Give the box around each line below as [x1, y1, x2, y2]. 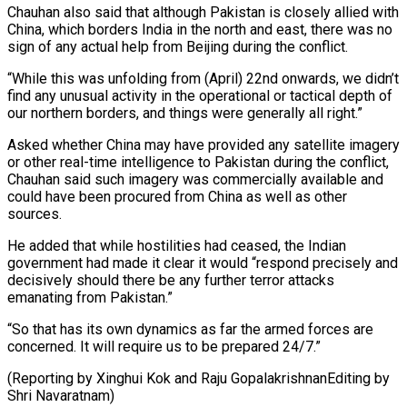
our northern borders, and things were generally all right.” [7, 104, 362, 122]
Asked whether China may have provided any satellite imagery [7, 135, 400, 154]
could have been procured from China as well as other [7, 187, 347, 205]
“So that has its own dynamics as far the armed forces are [7, 320, 373, 338]
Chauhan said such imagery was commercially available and [7, 170, 383, 188]
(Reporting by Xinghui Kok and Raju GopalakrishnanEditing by [7, 369, 390, 387]
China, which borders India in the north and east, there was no [7, 20, 392, 38]
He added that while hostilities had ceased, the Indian [7, 236, 346, 254]
